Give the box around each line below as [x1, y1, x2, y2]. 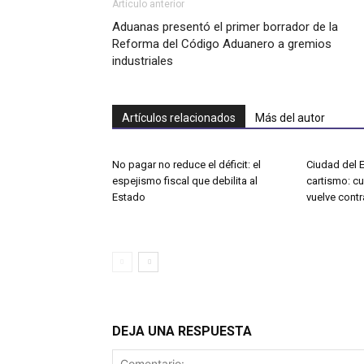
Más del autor [255, 111, 325, 125]
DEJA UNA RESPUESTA [112, 323, 252, 340]
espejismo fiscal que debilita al [112, 175, 258, 188]
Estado [112, 191, 145, 204]
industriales [112, 54, 173, 69]
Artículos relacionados [122, 111, 236, 125]
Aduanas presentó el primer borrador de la [112, 19, 338, 35]
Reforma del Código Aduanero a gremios [112, 37, 331, 52]
